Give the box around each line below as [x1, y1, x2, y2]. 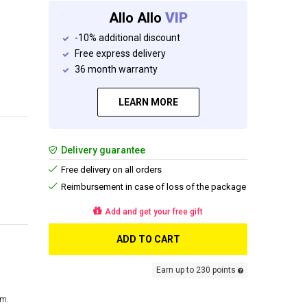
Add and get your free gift [103, 207, 203, 217]
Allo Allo [108, 10, 165, 26]
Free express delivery [75, 48, 166, 59]
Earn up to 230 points [156, 265, 238, 275]
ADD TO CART [116, 234, 180, 245]
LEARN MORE [118, 97, 178, 108]
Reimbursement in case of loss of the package [59, 182, 246, 192]
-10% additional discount [75, 32, 180, 43]
